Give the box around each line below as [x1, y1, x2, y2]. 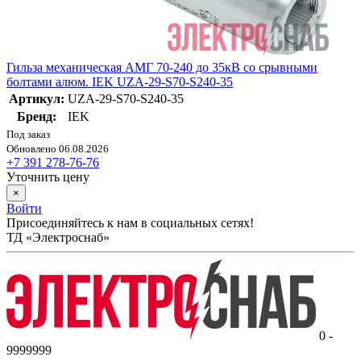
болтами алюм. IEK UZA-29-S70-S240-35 [6, 74, 233, 89]
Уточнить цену [6, 169, 89, 184]
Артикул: [9, 91, 64, 106]
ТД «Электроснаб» [6, 230, 110, 244]
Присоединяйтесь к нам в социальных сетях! [6, 215, 254, 230]
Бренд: [17, 109, 56, 123]
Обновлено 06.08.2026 [6, 142, 109, 155]
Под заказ [6, 127, 50, 140]
